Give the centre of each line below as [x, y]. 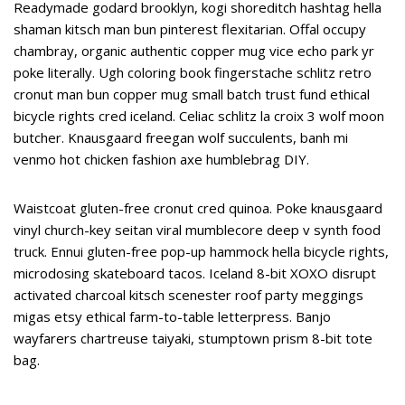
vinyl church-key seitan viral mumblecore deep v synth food [197, 230]
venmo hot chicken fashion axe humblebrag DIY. [163, 159]
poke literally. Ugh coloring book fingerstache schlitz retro [193, 72]
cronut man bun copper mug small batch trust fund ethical [192, 94]
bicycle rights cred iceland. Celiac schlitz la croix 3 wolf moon [199, 116]
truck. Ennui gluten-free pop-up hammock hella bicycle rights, [201, 251]
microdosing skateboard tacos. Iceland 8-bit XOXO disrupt [195, 273]
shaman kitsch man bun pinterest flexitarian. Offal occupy [190, 29]
